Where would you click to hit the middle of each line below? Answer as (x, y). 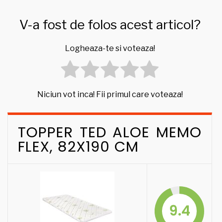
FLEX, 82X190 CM (78, 147)
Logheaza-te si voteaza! (110, 49)
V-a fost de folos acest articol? (110, 25)
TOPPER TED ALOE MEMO (110, 132)
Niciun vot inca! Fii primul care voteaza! (110, 95)
